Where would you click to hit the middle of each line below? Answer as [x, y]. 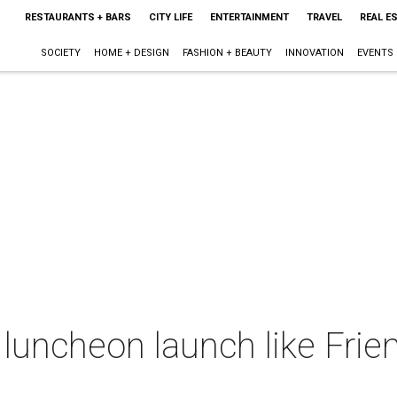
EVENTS [375, 53]
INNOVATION [314, 53]
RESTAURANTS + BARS [78, 17]
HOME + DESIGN [131, 53]
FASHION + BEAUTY [227, 53]
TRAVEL [324, 17]
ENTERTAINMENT [249, 17]
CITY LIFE [170, 17]
